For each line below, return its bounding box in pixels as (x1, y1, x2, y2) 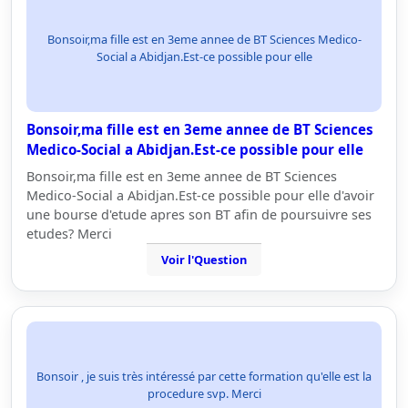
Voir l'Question (161, 251, 247, 268)
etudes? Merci (26, 225, 112, 242)
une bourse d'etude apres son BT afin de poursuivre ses (26, 206, 372, 223)
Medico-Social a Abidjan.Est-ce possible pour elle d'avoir (26, 187, 374, 204)
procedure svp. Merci (147, 385, 261, 402)
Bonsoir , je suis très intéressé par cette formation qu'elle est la (36, 368, 372, 384)
